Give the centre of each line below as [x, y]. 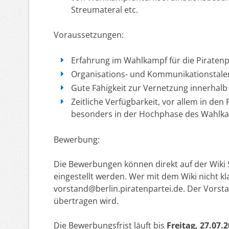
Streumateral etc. [104, 9]
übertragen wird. [86, 201]
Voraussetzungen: [89, 35]
